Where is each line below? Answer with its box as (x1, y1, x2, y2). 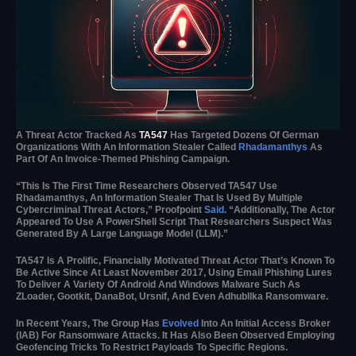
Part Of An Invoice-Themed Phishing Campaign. (16, 153, 230, 164)
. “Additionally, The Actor (224, 203, 335, 215)
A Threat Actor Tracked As (16, 129, 139, 141)
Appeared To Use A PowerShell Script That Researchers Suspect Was (16, 215, 332, 227)
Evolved (162, 318, 199, 330)
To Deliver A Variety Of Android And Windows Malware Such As (16, 278, 300, 290)
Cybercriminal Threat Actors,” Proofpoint (16, 203, 204, 215)
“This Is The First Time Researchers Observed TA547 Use (16, 180, 277, 192)
